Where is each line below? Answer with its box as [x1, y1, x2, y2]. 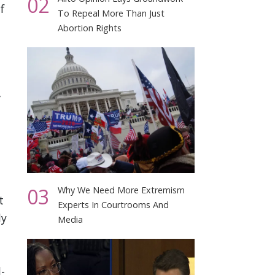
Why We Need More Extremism [58, 184, 185, 196]
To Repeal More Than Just [58, 7, 165, 19]
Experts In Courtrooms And [58, 198, 169, 211]
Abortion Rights [58, 21, 122, 34]
